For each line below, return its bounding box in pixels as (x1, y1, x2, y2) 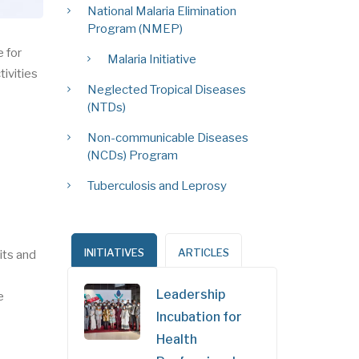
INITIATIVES (83, 245, 144, 259)
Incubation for (155, 309, 242, 325)
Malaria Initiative (107, 51, 196, 67)
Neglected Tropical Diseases (87, 82, 246, 97)
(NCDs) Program (87, 147, 178, 163)
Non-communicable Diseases (87, 130, 248, 145)
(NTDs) (87, 99, 126, 115)
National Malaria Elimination (87, 3, 236, 18)
